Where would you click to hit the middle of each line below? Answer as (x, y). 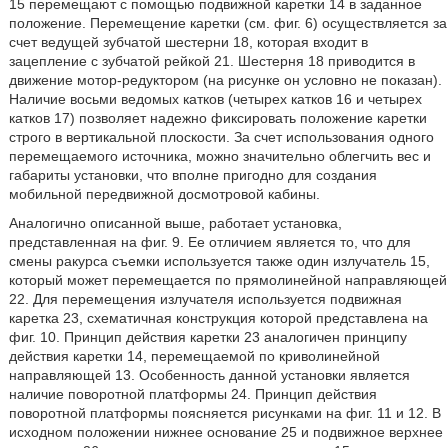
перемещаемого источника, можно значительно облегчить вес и (219, 156)
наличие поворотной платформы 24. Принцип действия (192, 394)
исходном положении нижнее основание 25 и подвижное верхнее (225, 432)
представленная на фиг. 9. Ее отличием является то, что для (209, 242)
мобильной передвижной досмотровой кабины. (164, 194)
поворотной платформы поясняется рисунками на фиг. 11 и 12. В (224, 413)
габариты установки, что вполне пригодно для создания (192, 175)
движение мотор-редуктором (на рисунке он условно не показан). (225, 80)
